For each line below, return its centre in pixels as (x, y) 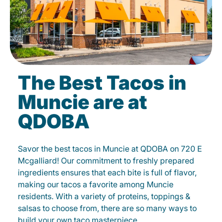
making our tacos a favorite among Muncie (96, 184)
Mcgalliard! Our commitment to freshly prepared (106, 161)
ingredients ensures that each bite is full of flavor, (107, 172)
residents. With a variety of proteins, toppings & (104, 196)
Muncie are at (83, 102)
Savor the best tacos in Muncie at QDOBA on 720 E (110, 149)
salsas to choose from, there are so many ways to (107, 208)
